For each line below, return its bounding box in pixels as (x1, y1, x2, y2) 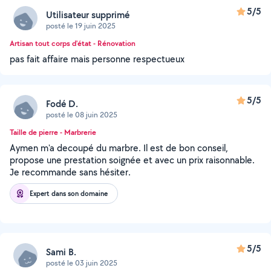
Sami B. (46, 245, 76, 258)
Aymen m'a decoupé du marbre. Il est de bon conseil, (10, 142, 228, 154)
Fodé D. (46, 97, 78, 110)
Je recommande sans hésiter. (10, 166, 131, 178)
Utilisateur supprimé (46, 8, 129, 21)
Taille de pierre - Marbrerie (10, 127, 96, 137)
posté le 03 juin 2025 (46, 257, 117, 268)
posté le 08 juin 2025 (46, 109, 117, 120)
